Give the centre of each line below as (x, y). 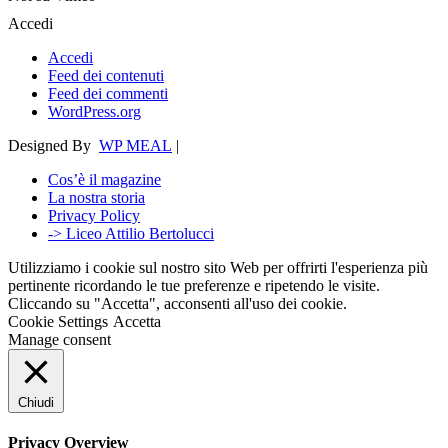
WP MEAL (135, 145)
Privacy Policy (94, 215)
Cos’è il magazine (104, 179)
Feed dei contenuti (106, 75)
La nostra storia (96, 197)
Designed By (53, 145)
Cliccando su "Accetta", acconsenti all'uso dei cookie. (177, 303)
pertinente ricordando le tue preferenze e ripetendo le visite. (194, 285)
